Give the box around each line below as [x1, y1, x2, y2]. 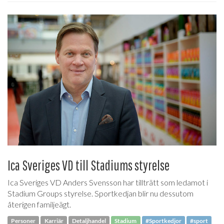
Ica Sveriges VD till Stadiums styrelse [7, 156, 169, 173]
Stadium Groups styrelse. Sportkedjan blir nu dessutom [7, 188, 193, 198]
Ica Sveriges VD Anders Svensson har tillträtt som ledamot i [7, 177, 208, 187]
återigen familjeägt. [7, 199, 71, 209]
